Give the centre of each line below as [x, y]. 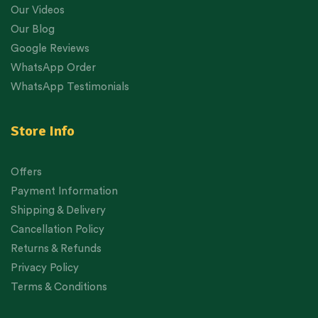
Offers [26, 172]
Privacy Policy [45, 268]
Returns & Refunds [56, 249]
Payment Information [64, 192]
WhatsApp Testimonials [70, 87]
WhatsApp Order [53, 68]
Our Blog [33, 30]
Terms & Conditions [59, 287]
